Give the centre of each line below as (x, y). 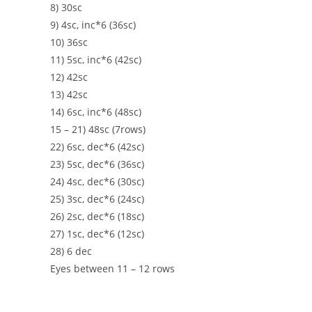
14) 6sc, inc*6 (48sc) (96, 112)
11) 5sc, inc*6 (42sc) (96, 60)
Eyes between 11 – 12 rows (112, 269)
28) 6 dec (71, 251)
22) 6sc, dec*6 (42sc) (97, 147)
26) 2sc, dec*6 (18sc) (97, 217)
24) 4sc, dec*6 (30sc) (97, 182)
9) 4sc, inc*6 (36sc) (93, 25)
